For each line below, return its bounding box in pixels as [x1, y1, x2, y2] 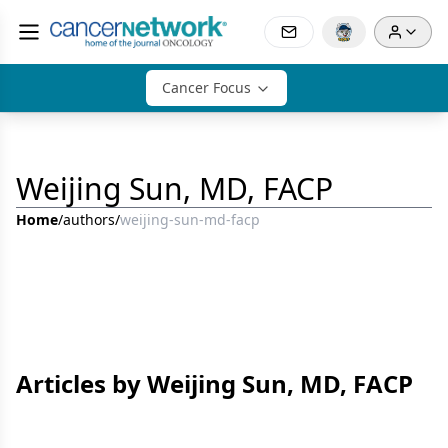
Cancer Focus [161, 78, 251, 97]
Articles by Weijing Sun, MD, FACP [16, 367, 413, 400]
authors [63, 210, 115, 229]
